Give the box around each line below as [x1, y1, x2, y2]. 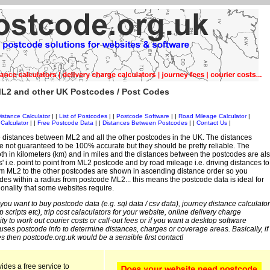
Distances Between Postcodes [102, 119, 187, 127]
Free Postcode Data [37, 119, 93, 127]
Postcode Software [116, 113, 169, 120]
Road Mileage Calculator [178, 113, 246, 120]
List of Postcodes [58, 113, 107, 120]
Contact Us [196, 119, 229, 127]
